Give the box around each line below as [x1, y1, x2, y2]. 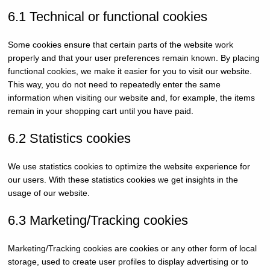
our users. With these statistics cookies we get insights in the [7, 175, 238, 184]
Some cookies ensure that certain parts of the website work [7, 40, 233, 49]
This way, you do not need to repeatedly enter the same [7, 80, 221, 89]
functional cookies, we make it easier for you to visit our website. [7, 66, 252, 76]
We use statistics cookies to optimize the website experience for [7, 162, 250, 171]
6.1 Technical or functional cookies [7, 9, 207, 24]
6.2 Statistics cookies [7, 131, 131, 146]
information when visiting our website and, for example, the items [7, 93, 255, 102]
